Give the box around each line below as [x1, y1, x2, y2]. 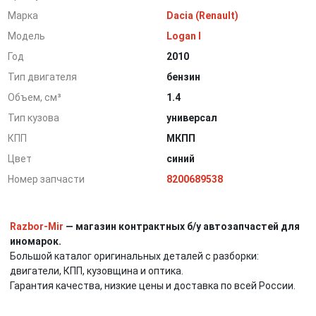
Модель [8, 30, 46, 42]
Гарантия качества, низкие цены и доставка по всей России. [10, 280, 296, 291]
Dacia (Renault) [166, 10, 239, 21]
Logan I [166, 30, 202, 42]
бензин [166, 71, 201, 83]
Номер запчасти [8, 174, 85, 185]
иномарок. [10, 236, 61, 247]
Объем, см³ [8, 92, 62, 103]
